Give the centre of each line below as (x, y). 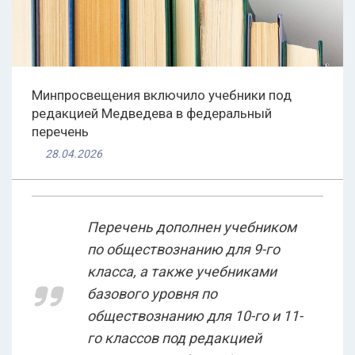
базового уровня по (152, 294)
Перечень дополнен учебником (192, 227)
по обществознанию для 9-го (183, 250)
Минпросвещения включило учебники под (162, 95)
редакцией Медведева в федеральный (152, 114)
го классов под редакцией (174, 338)
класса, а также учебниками (182, 272)
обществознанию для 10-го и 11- (195, 316)
